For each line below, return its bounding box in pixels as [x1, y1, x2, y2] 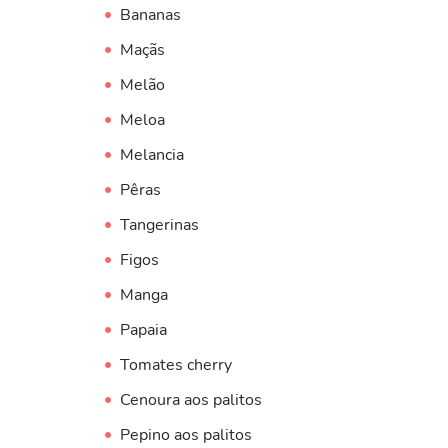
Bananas [119, 3, 181, 26]
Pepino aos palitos [119, 423, 252, 446]
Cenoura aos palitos [119, 388, 262, 411]
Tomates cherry [119, 353, 232, 376]
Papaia [119, 318, 167, 341]
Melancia [119, 143, 184, 166]
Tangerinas [119, 213, 199, 236]
